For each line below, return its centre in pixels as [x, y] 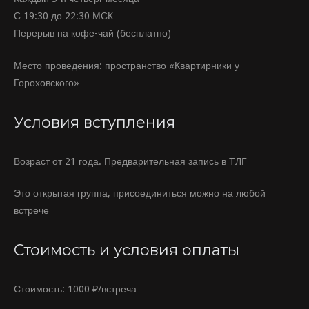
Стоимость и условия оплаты [127, 250]
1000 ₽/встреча [101, 289]
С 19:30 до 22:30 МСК [63, 16]
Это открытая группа [61, 193]
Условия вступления [94, 122]
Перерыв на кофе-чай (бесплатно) [92, 33]
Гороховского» [47, 82]
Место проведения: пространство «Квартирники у [127, 65]
